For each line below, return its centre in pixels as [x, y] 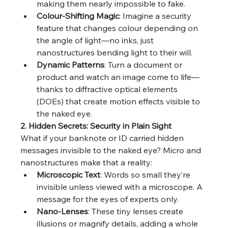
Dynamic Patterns [71, 65]
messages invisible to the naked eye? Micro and [112, 150]
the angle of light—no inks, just [96, 40]
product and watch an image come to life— [118, 77]
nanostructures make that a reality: [87, 163]
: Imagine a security [156, 16]
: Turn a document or [145, 65]
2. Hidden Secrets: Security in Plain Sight [96, 126]
